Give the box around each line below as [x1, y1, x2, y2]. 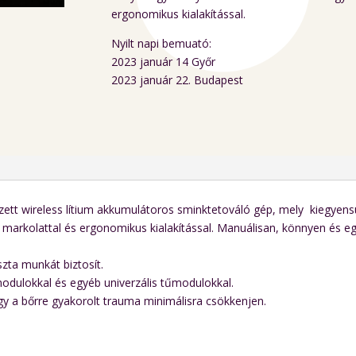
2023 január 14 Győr [111, 54, 216, 70]
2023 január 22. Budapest [111, 72, 244, 88]
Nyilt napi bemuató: [111, 36, 212, 52]
